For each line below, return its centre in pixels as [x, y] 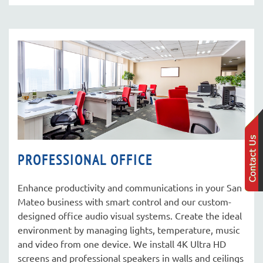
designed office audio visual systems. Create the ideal [130, 216]
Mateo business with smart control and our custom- [124, 202]
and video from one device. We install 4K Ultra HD [122, 244]
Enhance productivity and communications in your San [130, 188]
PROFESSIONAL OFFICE [85, 160]
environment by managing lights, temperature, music [129, 230]
